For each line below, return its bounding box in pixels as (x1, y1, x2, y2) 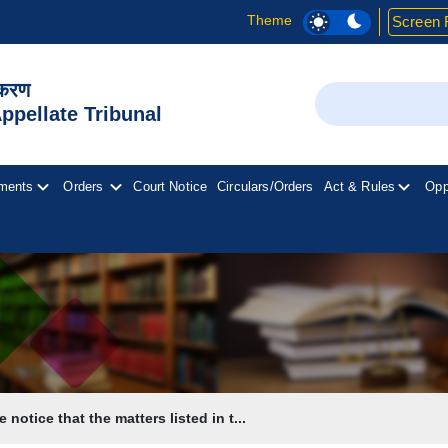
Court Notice (133, 179, 208, 194)
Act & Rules (323, 179, 396, 194)
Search (315, 84, 360, 100)
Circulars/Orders (217, 179, 314, 194)
